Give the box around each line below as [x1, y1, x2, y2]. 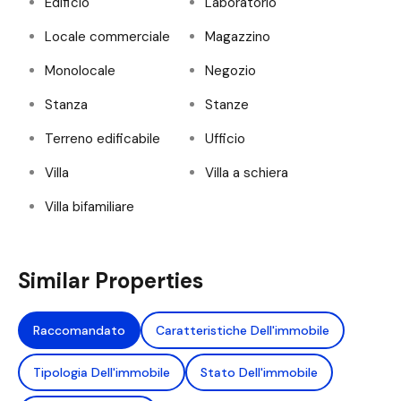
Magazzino [205, 28, 270, 47]
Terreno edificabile [45, 130, 160, 149]
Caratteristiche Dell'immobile [156, 322, 329, 339]
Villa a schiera [205, 164, 288, 183]
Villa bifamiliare [45, 198, 134, 217]
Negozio [205, 62, 256, 81]
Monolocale [45, 62, 115, 81]
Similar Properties [18, 267, 203, 295]
